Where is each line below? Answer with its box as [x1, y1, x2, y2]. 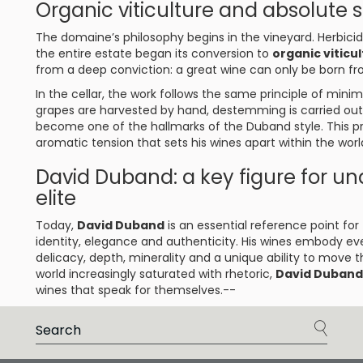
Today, [36, 217, 77, 233]
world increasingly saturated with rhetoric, [36, 266, 275, 282]
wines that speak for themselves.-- [36, 282, 236, 298]
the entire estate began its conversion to [36, 45, 272, 62]
